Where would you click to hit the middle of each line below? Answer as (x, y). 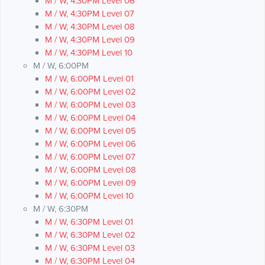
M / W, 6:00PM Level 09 (91, 183)
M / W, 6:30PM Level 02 (90, 235)
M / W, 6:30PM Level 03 (90, 248)
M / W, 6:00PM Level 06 (91, 144)
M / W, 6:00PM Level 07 (90, 157)
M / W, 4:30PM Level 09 (90, 40)
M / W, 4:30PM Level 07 (90, 14)
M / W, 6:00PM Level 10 (89, 196)
